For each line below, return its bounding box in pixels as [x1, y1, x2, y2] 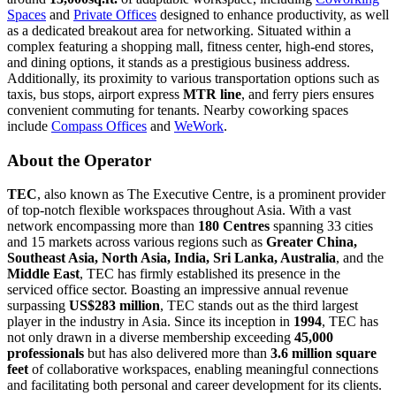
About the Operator [7, 150, 151, 170]
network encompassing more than [7, 218, 198, 234]
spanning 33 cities [270, 218, 373, 234]
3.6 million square [270, 346, 377, 362]
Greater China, [266, 234, 357, 250]
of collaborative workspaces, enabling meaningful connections [28, 362, 378, 377]
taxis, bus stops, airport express [7, 87, 183, 102]
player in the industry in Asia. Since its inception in [7, 314, 293, 330]
